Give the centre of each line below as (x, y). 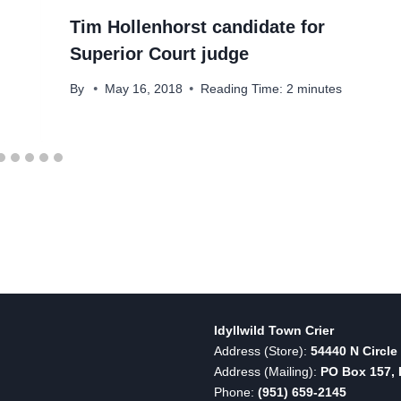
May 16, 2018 (143, 89)
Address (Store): (262, 351)
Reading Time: (241, 89)
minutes (319, 89)
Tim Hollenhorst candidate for (197, 27)
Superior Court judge (159, 54)
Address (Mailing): (267, 372)
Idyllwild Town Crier (274, 331)
